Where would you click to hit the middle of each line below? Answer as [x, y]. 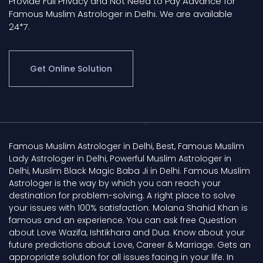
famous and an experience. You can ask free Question [123, 220]
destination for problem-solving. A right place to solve [122, 196]
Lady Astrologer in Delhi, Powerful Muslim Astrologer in [120, 159]
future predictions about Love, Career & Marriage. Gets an [130, 245]
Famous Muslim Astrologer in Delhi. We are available [121, 14]
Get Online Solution [71, 69]
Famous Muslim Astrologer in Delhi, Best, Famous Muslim [127, 146]
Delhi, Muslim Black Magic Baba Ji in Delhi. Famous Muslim [129, 171]
